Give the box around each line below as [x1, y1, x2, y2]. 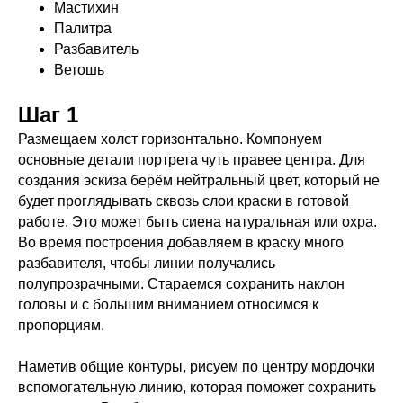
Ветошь [54, 61, 104, 77]
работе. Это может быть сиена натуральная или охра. [18, 213, 377, 229]
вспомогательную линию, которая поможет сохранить [18, 379, 376, 395]
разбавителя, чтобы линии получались [18, 255, 275, 271]
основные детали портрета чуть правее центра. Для [18, 151, 365, 167]
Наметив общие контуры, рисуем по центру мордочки [18, 358, 375, 374]
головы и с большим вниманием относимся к [18, 296, 318, 312]
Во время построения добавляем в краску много [18, 234, 344, 250]
